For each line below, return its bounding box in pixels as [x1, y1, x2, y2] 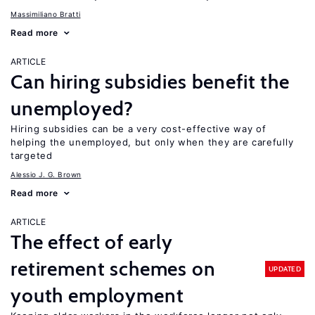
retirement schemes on [11, 257, 216, 281]
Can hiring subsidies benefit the [11, 70, 290, 94]
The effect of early [11, 230, 173, 254]
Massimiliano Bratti [11, 10, 81, 18]
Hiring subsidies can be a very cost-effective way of [11, 123, 266, 134]
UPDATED [268, 264, 301, 274]
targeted [11, 150, 53, 161]
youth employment [11, 283, 184, 307]
